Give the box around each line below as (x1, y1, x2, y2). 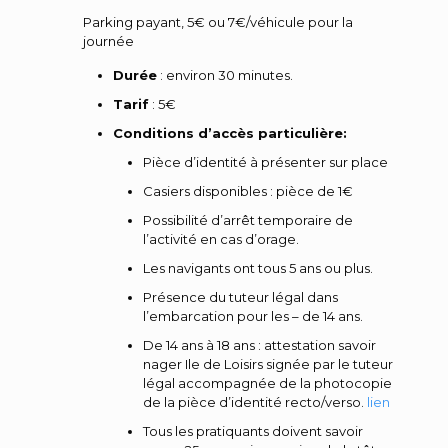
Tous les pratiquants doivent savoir (143, 422, 363, 439)
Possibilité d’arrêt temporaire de (143, 211, 353, 228)
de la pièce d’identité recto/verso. (143, 393, 367, 410)
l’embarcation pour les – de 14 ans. (143, 307, 363, 324)
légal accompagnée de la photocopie (143, 374, 392, 391)
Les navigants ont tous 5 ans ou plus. (143, 259, 373, 276)
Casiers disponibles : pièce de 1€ (143, 182, 353, 199)
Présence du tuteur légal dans (143, 288, 338, 305)
